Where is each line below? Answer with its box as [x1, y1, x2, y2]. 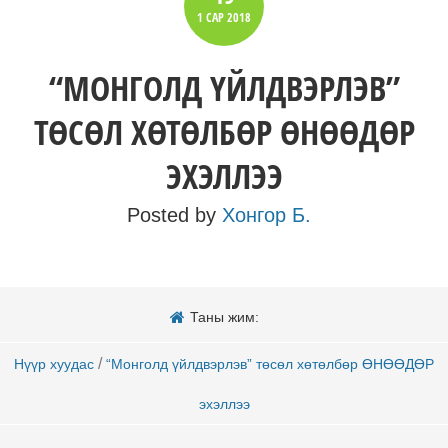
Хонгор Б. [222, 203, 311, 226]
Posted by [127, 203, 222, 226]
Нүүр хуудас [14, 355, 94, 372]
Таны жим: [189, 308, 259, 325]
